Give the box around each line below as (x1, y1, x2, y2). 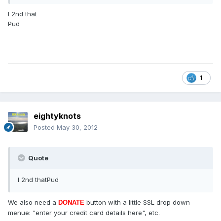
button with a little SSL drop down (84, 198, 190, 207)
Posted (34, 123, 57, 132)
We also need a (8, 198, 58, 207)
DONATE (58, 199, 84, 207)
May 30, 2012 (57, 123, 98, 132)
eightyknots (34, 111, 81, 121)
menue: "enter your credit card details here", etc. (8, 209, 160, 217)
